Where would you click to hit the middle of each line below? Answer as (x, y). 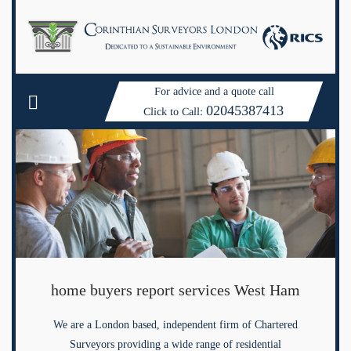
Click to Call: (175, 112)
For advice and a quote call (214, 92)
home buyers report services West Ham (175, 290)
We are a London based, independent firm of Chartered (175, 325)
